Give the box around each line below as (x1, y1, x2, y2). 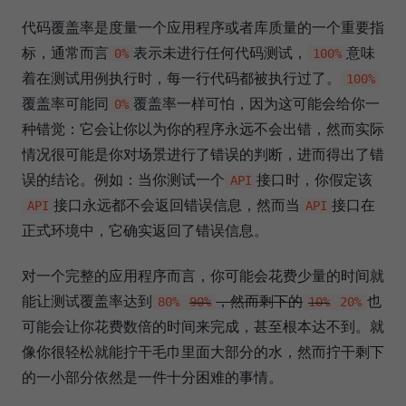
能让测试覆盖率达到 (22, 291, 152, 310)
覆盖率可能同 (22, 93, 109, 112)
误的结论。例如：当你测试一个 (22, 169, 225, 188)
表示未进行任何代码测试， (133, 43, 308, 62)
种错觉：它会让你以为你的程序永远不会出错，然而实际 (22, 119, 384, 138)
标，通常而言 (22, 43, 109, 62)
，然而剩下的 (216, 291, 304, 310)
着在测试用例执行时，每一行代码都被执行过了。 (22, 68, 341, 87)
